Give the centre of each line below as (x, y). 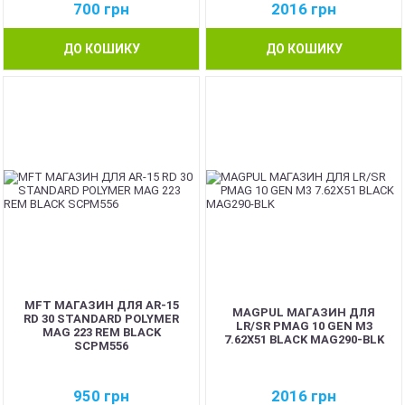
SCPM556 (101, 346)
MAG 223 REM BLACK (101, 332)
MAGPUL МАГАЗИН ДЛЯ (304, 312)
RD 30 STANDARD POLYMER (101, 319)
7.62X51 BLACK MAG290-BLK (304, 339)
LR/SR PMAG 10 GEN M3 (304, 325)
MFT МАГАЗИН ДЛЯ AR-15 (101, 305)
